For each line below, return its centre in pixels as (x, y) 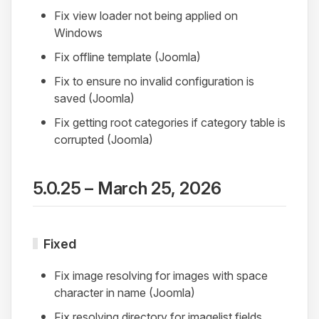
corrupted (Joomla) (104, 139)
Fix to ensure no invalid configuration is (154, 81)
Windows (78, 32)
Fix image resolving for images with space (161, 275)
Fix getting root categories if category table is (170, 122)
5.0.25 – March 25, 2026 (127, 188)
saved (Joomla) (94, 98)
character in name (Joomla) (125, 292)
